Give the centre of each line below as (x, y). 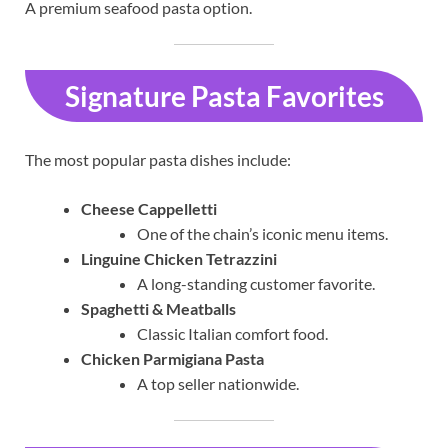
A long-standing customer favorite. (256, 284)
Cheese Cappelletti (149, 209)
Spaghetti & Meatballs (158, 309)
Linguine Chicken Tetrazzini (179, 259)
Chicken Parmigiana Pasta (172, 359)
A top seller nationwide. (218, 384)
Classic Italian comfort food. (232, 334)
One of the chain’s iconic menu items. (262, 234)
